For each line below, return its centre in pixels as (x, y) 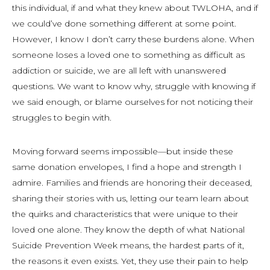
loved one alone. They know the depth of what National (128, 230)
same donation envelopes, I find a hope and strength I (127, 167)
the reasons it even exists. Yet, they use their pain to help (130, 261)
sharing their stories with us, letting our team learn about (130, 198)
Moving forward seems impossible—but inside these (123, 151)
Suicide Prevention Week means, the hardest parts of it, (128, 245)
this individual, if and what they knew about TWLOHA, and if (135, 8)
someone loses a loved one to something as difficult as (128, 55)
